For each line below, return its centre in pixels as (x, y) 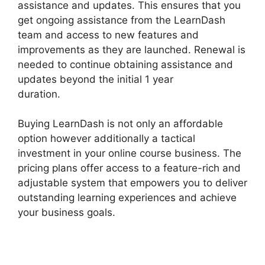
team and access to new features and (108, 35)
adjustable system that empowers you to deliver (132, 183)
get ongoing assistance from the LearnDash (122, 20)
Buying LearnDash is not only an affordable (120, 124)
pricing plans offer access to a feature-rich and (129, 168)
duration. (39, 94)
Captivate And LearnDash (122, 94)
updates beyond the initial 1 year (96, 79)
